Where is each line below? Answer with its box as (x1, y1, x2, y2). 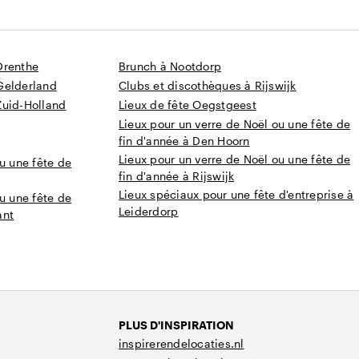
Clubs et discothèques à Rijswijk (119, 79, 296, 93)
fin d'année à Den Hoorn (119, 134, 250, 148)
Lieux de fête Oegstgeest (119, 98, 256, 112)
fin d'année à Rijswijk (119, 169, 235, 184)
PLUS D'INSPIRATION (119, 318, 234, 333)
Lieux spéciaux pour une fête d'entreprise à (119, 188, 354, 202)
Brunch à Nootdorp (119, 59, 222, 74)
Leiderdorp (119, 204, 179, 219)
